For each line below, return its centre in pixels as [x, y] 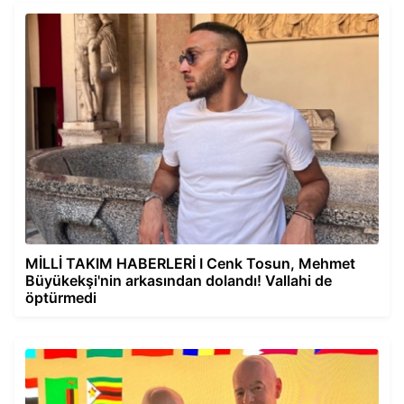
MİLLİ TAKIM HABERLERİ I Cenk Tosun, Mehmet [190, 264]
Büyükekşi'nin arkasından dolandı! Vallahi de [179, 281]
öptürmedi [61, 298]
